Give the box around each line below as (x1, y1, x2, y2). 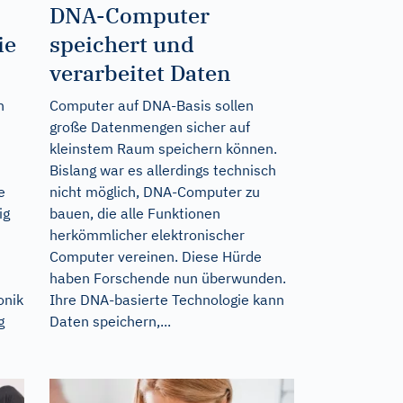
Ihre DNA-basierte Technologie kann (49, 290, 284, 309)
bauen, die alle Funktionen (49, 203, 220, 222)
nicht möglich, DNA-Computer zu (49, 182, 260, 201)
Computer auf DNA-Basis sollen (49, 95, 254, 114)
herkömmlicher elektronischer (49, 225, 245, 244)
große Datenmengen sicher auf (49, 117, 250, 136)
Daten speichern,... (49, 311, 171, 330)
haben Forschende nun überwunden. (49, 268, 286, 287)
